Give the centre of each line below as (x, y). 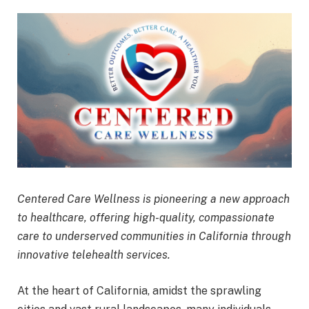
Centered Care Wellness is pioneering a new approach (153, 199)
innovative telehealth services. (94, 255)
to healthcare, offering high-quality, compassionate (146, 217)
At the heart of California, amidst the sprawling (139, 290)
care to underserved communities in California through (154, 236)
